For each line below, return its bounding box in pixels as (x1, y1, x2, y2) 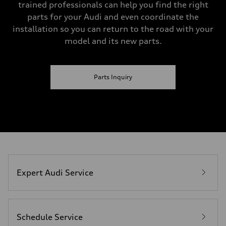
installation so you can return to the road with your (13, 24, 213, 34)
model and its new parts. (64, 36, 162, 46)
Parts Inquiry (94, 73, 132, 81)
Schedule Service (17, 212, 83, 222)
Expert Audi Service (17, 167, 93, 178)
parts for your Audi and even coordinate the (27, 12, 199, 22)
